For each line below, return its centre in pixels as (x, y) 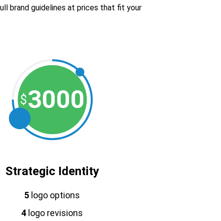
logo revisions (55, 213)
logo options (55, 195)
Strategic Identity (52, 171)
